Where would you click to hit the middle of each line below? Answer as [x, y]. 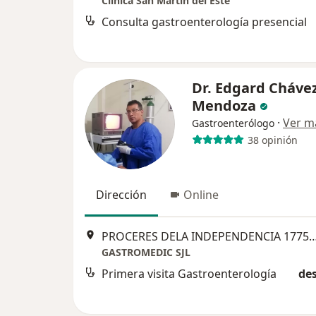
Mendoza [224, 105]
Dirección [121, 195]
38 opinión [272, 140]
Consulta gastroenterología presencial [204, 22]
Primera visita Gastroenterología [189, 274]
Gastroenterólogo [233, 123]
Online [201, 195]
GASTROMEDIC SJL [146, 253]
